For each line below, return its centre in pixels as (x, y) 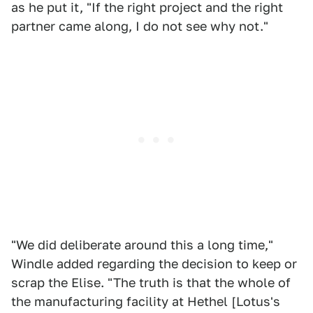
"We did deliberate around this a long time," (142, 245)
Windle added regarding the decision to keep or (154, 263)
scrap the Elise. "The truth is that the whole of (151, 282)
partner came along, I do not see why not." (140, 26)
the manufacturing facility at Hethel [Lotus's (146, 301)
